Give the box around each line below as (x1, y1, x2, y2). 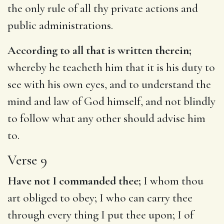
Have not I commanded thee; (7, 173, 141, 188)
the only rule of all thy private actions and (7, 1, 198, 15)
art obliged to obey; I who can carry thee (7, 190, 192, 205)
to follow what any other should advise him (7, 111, 205, 125)
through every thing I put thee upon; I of (7, 207, 193, 222)
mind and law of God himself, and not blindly (7, 94, 215, 108)
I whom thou (141, 173, 203, 188)
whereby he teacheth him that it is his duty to (7, 60, 215, 74)
